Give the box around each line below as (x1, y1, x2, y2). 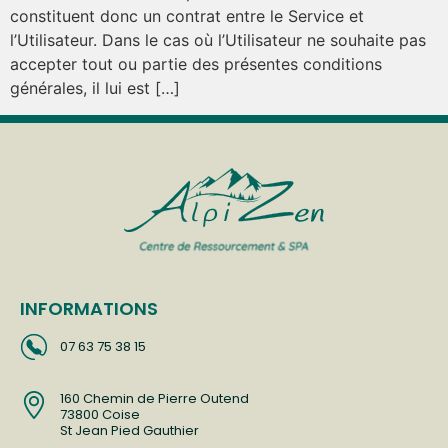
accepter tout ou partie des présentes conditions (10, 54, 382, 75)
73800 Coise (60, 404, 140, 424)
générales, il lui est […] (10, 78, 180, 99)
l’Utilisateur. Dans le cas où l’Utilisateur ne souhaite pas (10, 30, 426, 51)
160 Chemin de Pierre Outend (60, 388, 249, 408)
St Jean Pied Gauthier (60, 420, 199, 440)
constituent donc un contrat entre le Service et (10, 6, 364, 27)
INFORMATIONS (20, 295, 158, 321)
